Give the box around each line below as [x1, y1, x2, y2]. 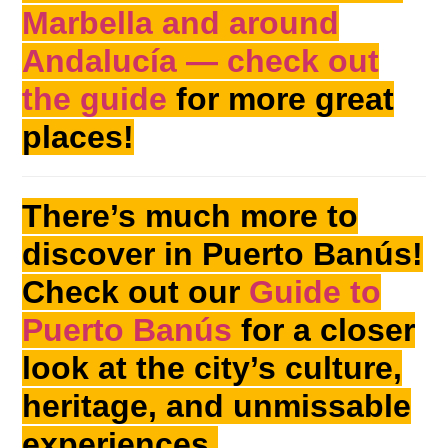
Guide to [249, 274, 382, 311]
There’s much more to [22, 198, 359, 235]
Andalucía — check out [22, 43, 380, 80]
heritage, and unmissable [22, 388, 412, 425]
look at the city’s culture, [22, 350, 403, 387]
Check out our [22, 274, 250, 311]
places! [22, 119, 135, 156]
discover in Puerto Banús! [22, 236, 424, 273]
